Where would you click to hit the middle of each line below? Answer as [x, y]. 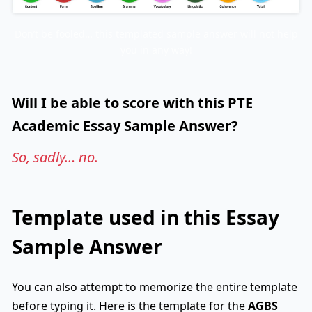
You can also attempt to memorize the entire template [155, 287]
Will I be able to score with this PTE [132, 102]
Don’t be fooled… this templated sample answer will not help [156, 33]
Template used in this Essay [146, 217]
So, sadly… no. [55, 157]
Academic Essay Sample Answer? [125, 125]
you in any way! [156, 49]
